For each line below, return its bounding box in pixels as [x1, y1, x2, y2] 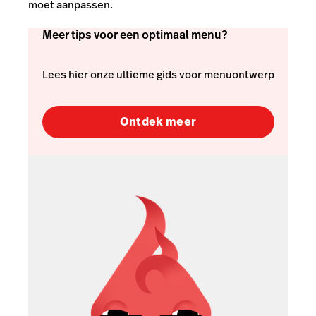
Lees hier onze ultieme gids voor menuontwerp [42, 66, 274, 82]
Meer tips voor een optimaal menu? [42, 27, 227, 44]
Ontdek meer [119, 114, 197, 130]
